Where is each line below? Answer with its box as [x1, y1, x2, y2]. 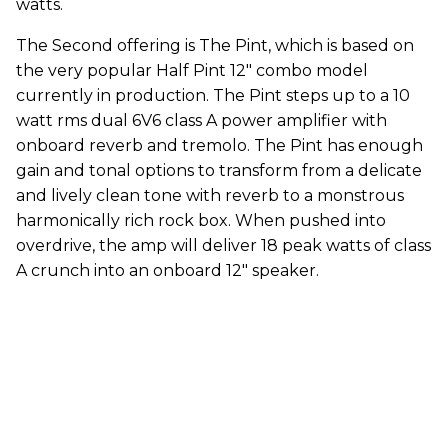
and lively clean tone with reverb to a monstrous [16, 186, 404, 205]
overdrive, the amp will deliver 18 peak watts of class [16, 236, 431, 255]
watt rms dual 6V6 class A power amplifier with [16, 111, 387, 130]
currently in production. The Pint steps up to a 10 [16, 86, 410, 105]
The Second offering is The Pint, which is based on [16, 36, 414, 55]
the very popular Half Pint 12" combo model [16, 61, 368, 80]
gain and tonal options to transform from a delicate [16, 161, 422, 180]
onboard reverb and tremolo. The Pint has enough [16, 136, 423, 155]
